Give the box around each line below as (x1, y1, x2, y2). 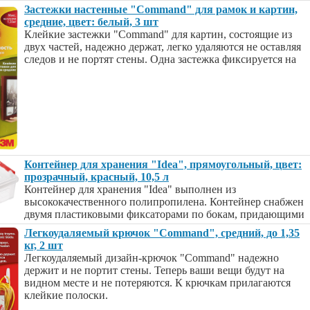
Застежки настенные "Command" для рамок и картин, (24, 3, 298, 15)
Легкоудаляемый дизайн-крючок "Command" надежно (24, 252, 279, 264)
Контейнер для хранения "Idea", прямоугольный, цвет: (24, 158, 302, 170)
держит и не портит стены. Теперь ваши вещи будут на (24, 264, 284, 276)
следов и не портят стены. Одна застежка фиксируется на (24, 53, 296, 65)
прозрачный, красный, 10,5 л (24, 171, 169, 183)
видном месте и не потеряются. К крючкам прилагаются (24, 277, 291, 289)
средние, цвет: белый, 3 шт (24, 16, 158, 28)
